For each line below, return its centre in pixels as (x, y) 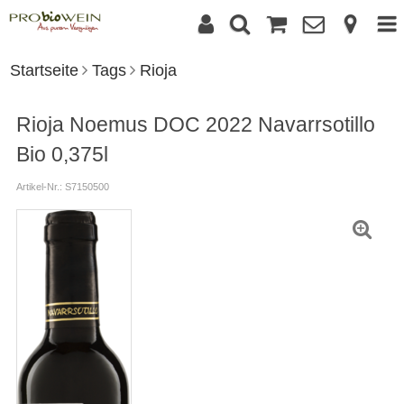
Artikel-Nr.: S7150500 (62, 186)
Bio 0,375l (62, 155)
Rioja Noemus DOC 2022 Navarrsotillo (195, 125)
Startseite (44, 70)
